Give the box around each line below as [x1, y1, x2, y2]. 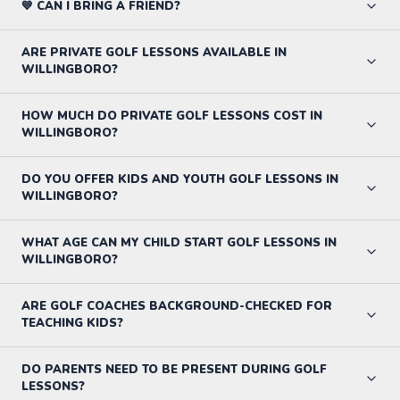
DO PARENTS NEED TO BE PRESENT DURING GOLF [21, 361, 327, 378]
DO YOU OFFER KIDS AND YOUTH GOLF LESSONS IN [21, 171, 338, 187]
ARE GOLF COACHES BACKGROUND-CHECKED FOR [21, 297, 332, 314]
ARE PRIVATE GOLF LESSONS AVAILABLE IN [21, 44, 287, 61]
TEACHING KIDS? [21, 314, 123, 331]
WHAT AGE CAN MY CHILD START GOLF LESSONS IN [21, 234, 337, 251]
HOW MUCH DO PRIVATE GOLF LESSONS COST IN [21, 107, 322, 124]
